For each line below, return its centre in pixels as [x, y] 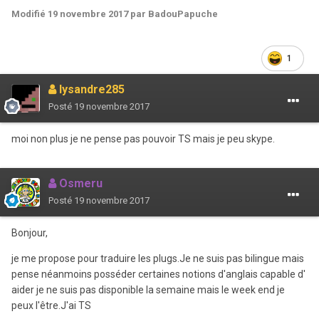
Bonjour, [30, 232]
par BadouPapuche [173, 14]
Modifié [30, 14]
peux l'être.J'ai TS [51, 305]
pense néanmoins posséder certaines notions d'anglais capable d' [158, 274]
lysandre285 [90, 89]
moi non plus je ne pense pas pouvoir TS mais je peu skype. [143, 138]
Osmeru [79, 183]
